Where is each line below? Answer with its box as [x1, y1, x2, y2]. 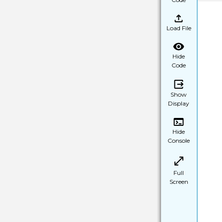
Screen [169, 177, 188, 185]
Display [168, 99, 190, 107]
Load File [166, 24, 191, 32]
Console [167, 136, 190, 144]
